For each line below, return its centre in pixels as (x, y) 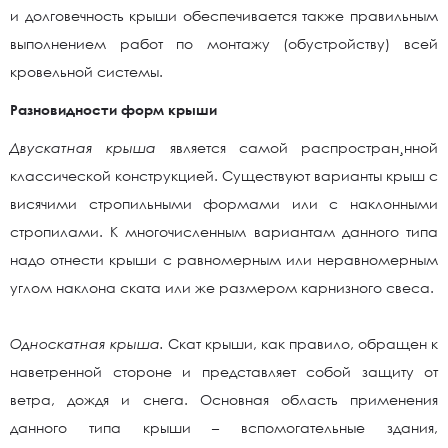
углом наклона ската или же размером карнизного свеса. (222, 287)
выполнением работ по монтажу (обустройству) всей (224, 43)
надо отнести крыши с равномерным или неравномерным (224, 259)
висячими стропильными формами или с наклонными (224, 203)
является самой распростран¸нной (303, 147)
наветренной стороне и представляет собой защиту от (224, 371)
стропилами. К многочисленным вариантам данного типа (224, 231)
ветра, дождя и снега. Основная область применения (224, 399)
